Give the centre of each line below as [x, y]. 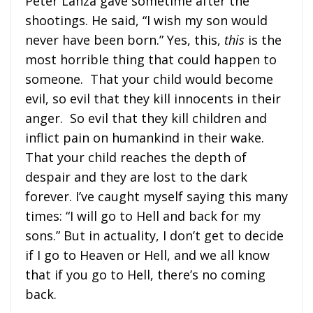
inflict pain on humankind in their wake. [145, 137]
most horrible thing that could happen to [151, 59]
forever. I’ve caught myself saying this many [156, 196]
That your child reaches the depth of [136, 157]
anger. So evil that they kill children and [146, 118]
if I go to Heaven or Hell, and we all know [147, 255]
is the [263, 39]
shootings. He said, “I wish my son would [146, 20]
